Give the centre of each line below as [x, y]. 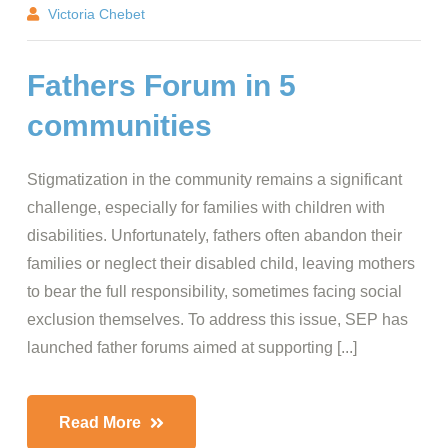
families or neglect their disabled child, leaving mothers [221, 263]
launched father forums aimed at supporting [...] [192, 347]
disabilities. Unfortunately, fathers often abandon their [214, 235]
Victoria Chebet [96, 14]
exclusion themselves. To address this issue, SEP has [217, 319]
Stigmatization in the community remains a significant [214, 179]
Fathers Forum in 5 [161, 85]
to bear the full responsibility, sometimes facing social [214, 291]
